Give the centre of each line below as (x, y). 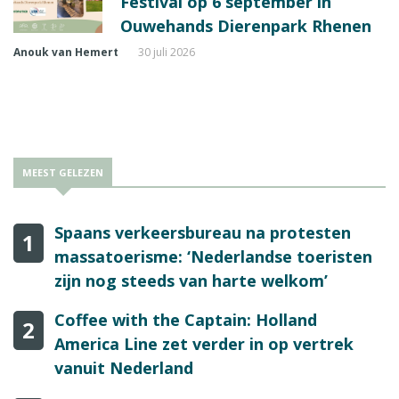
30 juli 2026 (167, 53)
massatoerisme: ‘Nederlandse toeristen (213, 257)
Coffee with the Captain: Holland (186, 320)
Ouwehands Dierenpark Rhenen (246, 26)
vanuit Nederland (124, 368)
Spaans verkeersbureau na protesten (203, 233)
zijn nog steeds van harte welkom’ (191, 281)
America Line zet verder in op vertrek (204, 344)
